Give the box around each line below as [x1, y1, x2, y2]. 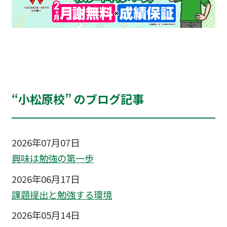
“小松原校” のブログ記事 [11, 90, 144, 108]
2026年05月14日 [11, 208, 80, 222]
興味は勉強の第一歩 [11, 152, 94, 165]
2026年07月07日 [11, 136, 80, 149]
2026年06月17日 [11, 172, 80, 185]
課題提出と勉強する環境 [11, 188, 112, 202]
